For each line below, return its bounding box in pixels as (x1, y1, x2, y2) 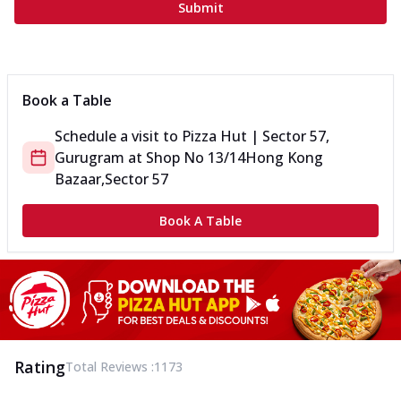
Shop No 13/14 (146, 148, 245, 168)
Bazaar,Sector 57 (55, 169, 168, 190)
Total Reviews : (65, 357, 154, 375)
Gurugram (55, 148, 124, 168)
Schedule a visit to (55, 126, 182, 147)
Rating (14, 355, 65, 378)
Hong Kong (245, 148, 323, 168)
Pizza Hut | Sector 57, (182, 126, 329, 147)
